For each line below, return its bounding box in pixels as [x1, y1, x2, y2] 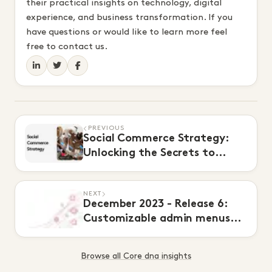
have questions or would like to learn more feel [26, 27, 227, 36]
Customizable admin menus [83, 214, 230, 225]
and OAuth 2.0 [83, 228, 162, 239]
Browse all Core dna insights [81, 251, 191, 260]
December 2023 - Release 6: [83, 199, 228, 210]
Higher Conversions [83, 163, 184, 174]
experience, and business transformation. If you [26, 13, 233, 22]
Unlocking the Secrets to [83, 148, 215, 159]
